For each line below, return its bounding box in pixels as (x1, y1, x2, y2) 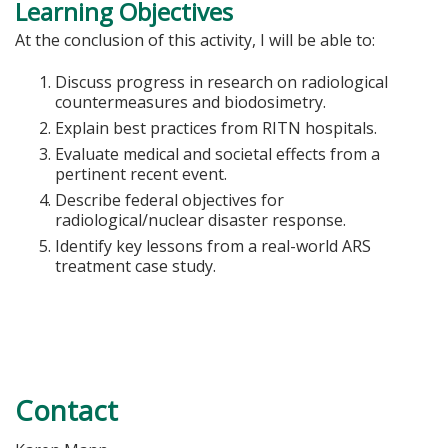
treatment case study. (55, 255, 216, 278)
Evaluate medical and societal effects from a (55, 143, 380, 166)
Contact (15, 391, 118, 429)
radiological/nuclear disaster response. (55, 209, 346, 232)
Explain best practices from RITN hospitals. (55, 117, 377, 140)
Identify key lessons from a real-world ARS (55, 235, 371, 258)
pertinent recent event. (55, 163, 227, 186)
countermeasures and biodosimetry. (55, 91, 326, 114)
